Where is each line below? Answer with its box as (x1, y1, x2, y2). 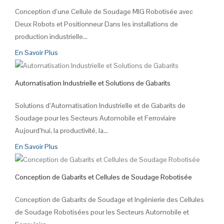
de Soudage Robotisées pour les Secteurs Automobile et (15, 207, 189, 216)
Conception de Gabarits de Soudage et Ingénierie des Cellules (15, 194, 204, 204)
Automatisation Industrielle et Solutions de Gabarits (15, 78, 170, 87)
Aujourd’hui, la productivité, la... (15, 125, 108, 135)
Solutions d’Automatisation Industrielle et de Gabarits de (15, 100, 185, 110)
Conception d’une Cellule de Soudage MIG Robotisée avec (15, 7, 193, 16)
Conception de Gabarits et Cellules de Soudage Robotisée (15, 172, 192, 181)
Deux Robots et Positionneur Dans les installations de (15, 19, 178, 29)
